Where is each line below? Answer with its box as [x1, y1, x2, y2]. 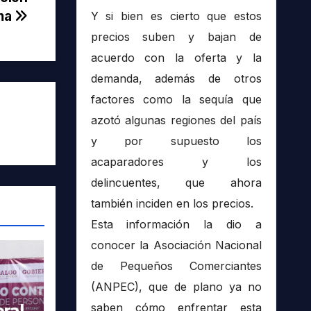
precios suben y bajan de [90, 30, 262, 44]
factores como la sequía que [90, 92, 262, 107]
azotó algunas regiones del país [90, 113, 262, 128]
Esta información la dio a [90, 217, 262, 232]
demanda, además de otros [90, 72, 262, 86]
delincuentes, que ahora [90, 176, 262, 190]
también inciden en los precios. [90, 196, 253, 211]
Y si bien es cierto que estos [90, 9, 262, 24]
